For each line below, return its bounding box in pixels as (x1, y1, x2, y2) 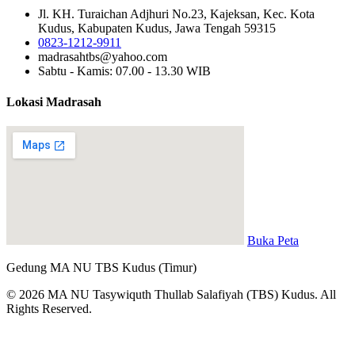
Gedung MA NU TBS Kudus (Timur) (6, 261, 197, 275)
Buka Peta (247, 234, 299, 248)
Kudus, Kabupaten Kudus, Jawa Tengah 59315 (38, 21, 276, 35)
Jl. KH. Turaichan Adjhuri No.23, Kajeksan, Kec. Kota (38, 6, 315, 21)
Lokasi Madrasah (6, 95, 101, 109)
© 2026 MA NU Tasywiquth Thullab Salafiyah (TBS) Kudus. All (6, 288, 336, 302)
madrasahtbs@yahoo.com (38, 49, 167, 63)
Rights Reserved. (6, 302, 92, 316)
